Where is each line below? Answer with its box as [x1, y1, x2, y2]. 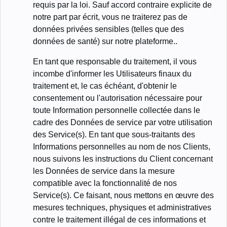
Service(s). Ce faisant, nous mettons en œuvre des [33, 191, 214, 200]
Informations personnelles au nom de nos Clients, [33, 142, 210, 151]
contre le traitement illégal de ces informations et [33, 215, 206, 224]
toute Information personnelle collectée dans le [33, 105, 200, 115]
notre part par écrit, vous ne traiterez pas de [33, 12, 187, 21]
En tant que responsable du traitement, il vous [33, 57, 197, 66]
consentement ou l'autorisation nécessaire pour [33, 93, 202, 102]
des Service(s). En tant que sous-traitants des [33, 130, 195, 139]
